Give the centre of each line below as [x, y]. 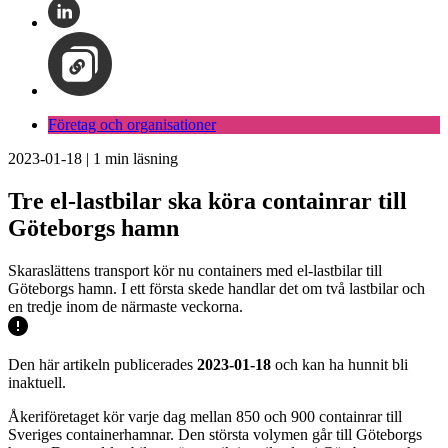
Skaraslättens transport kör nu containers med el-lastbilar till [195, 270]
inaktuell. [37, 382]
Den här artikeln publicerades [102, 364]
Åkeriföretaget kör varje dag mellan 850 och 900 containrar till [205, 416]
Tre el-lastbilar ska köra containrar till [207, 200]
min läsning [139, 158]
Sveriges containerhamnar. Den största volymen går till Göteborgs [215, 434]
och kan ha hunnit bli [339, 364]
